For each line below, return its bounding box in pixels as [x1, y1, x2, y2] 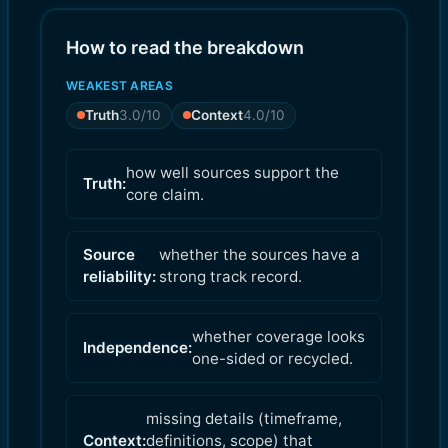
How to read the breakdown [66, 36, 304, 58]
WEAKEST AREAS [66, 77, 173, 93]
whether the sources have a [159, 244, 361, 264]
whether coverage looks [192, 326, 365, 346]
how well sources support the [126, 162, 339, 182]
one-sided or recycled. [192, 348, 353, 368]
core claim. [126, 184, 204, 204]
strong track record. [159, 266, 303, 286]
